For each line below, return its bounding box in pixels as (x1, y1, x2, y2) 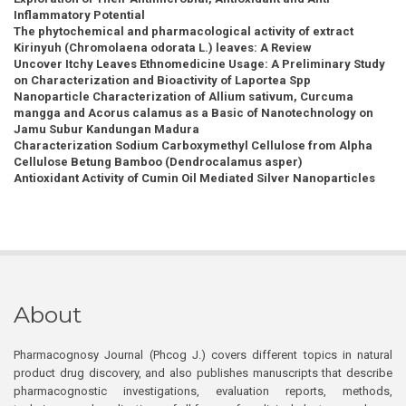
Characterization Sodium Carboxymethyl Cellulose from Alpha (14, 139, 372, 153)
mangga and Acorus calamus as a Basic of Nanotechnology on (14, 106, 373, 121)
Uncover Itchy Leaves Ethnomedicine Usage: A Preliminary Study (14, 57, 385, 72)
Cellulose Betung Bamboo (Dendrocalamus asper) (14, 155, 303, 169)
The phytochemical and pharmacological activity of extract (14, 24, 353, 39)
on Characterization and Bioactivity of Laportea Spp (14, 73, 311, 88)
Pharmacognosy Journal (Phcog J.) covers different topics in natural (14, 348, 392, 362)
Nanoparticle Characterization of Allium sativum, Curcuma (14, 90, 353, 104)
